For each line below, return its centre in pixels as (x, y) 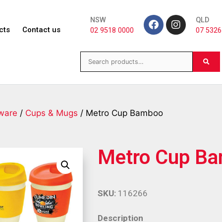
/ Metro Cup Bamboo (120, 113)
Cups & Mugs (52, 113)
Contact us (42, 30)
